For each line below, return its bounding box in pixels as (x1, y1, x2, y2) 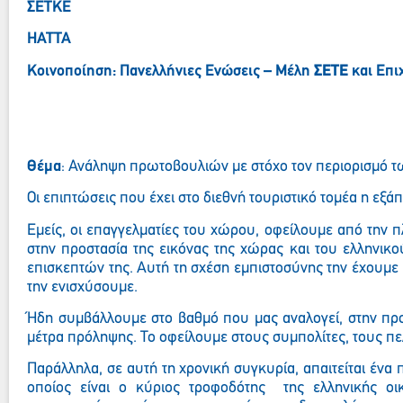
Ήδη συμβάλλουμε (27, 309, 152, 327)
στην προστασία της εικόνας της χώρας (27, 240, 284, 258)
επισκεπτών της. (27, 259, 133, 277)
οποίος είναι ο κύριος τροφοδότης (27, 380, 265, 398)
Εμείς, (27, 221, 66, 239)
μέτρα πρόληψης (27, 328, 133, 346)
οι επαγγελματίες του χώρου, (66, 221, 260, 239)
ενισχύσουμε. (51, 278, 138, 296)
